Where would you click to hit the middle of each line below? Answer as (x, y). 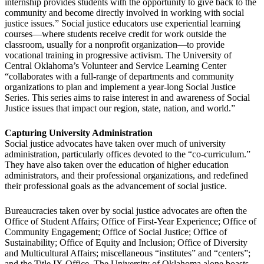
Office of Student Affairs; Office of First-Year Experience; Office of (131, 222)
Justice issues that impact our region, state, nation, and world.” (120, 108)
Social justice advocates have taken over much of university (115, 144)
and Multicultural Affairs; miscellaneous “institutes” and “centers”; (128, 253)
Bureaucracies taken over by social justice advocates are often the (126, 211)
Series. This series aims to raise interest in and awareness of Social (127, 98)
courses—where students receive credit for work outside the (115, 34)
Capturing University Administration (79, 133)
